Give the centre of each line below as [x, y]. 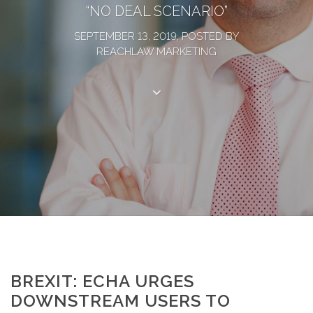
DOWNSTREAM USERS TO [121, 301]
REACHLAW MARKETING [156, 52]
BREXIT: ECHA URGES [102, 281]
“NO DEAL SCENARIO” [156, 11]
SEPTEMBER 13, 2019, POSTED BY [156, 36]
